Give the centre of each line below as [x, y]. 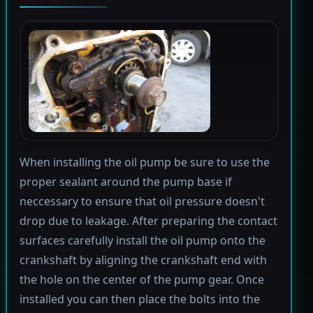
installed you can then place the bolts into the [139, 299]
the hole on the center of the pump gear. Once [141, 280]
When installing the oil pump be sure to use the [144, 162]
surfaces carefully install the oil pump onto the [142, 241]
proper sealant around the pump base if [125, 182]
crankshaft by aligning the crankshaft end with [143, 260]
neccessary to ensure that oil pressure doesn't [142, 202]
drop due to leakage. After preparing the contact [148, 221]
